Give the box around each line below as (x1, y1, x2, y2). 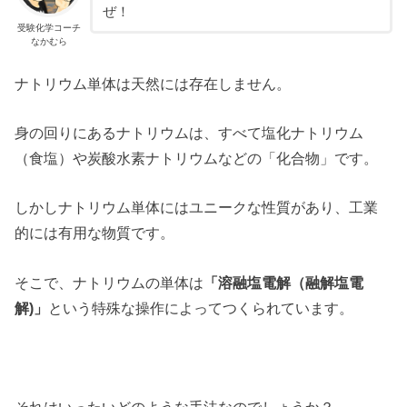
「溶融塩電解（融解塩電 (203, 273, 364, 291)
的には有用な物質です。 (15, 224, 175, 242)
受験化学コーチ (16, 23, 81, 34)
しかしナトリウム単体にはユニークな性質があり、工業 (15, 199, 379, 216)
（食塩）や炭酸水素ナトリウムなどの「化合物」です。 (15, 150, 379, 167)
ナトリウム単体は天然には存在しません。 (15, 74, 292, 92)
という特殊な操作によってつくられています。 (48, 299, 354, 316)
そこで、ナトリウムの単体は (15, 273, 204, 291)
